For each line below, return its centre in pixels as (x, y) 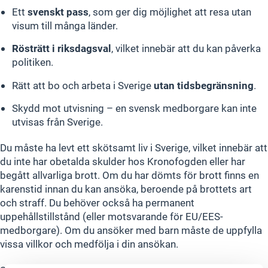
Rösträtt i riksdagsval (62, 48)
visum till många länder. (65, 25)
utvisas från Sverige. (57, 122)
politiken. (33, 62)
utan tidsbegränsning (204, 85)
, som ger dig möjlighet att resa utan (170, 11)
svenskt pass (58, 11)
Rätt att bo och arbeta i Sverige (83, 85)
